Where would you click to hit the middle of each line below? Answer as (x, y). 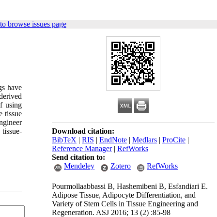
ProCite (174, 140)
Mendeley (79, 166)
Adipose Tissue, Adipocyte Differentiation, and (124, 195)
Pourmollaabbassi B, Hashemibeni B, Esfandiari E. (130, 186)
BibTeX (64, 140)
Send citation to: (78, 157)
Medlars (145, 140)
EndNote (113, 140)
